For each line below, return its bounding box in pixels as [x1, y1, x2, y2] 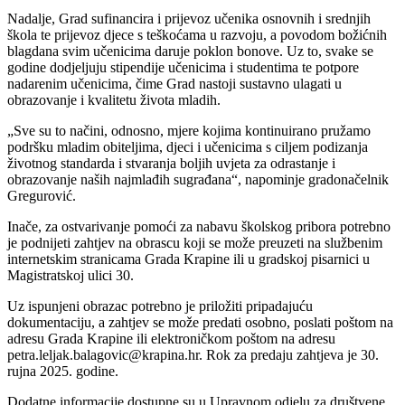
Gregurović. [7, 187, 76, 203]
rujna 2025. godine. [7, 363, 118, 379]
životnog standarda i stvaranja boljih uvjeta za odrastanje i [7, 155, 335, 171]
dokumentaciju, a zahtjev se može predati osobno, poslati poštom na [7, 314, 393, 330]
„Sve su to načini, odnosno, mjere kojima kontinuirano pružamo [7, 122, 371, 138]
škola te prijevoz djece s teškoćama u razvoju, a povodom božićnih [7, 26, 387, 42]
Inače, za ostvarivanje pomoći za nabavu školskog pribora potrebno [7, 218, 391, 234]
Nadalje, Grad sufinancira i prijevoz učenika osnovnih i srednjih [7, 10, 371, 26]
